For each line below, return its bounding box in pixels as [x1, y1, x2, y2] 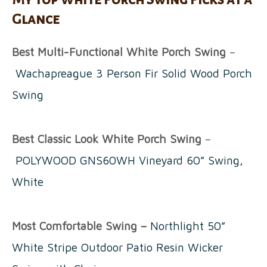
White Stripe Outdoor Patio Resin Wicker [12, 240, 223, 254]
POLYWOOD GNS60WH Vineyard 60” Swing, [15, 153, 243, 167]
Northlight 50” [150, 219, 225, 232]
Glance [12, 11, 60, 27]
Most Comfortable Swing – [12, 219, 150, 232]
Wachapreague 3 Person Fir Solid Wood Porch [15, 66, 252, 80]
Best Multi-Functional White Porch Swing [12, 45, 229, 58]
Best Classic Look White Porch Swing [12, 132, 205, 145]
